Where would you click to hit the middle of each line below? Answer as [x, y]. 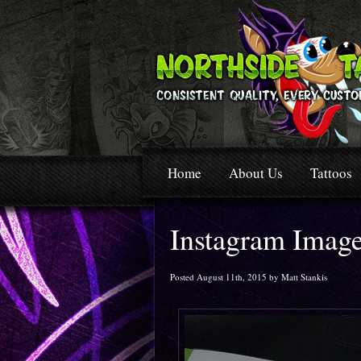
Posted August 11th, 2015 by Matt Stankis [249, 277]
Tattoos [331, 173]
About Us [256, 173]
